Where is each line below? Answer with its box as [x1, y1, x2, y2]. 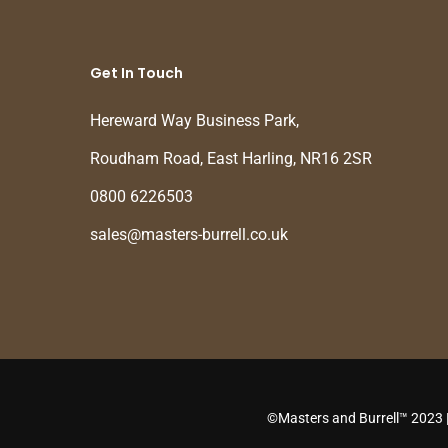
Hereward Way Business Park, [90, 111, 299, 130]
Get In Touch [90, 63, 183, 83]
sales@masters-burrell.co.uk [90, 225, 288, 244]
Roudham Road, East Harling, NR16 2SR [90, 149, 372, 168]
